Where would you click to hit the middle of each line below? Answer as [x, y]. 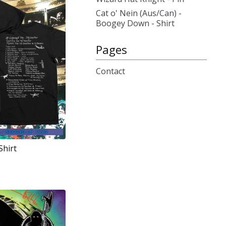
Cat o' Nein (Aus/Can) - [139, 13]
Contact [110, 71]
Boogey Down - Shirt [135, 23]
